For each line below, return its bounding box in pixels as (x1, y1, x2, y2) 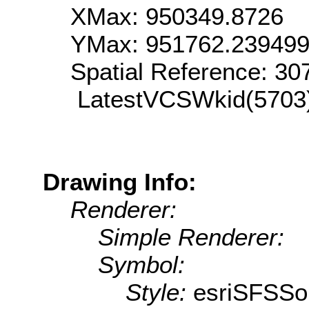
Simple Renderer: (98, 223, 284, 250)
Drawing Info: (43, 168, 197, 195)
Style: (126, 278, 193, 306)
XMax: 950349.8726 (70, 2, 283, 30)
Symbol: (98, 250, 185, 278)
